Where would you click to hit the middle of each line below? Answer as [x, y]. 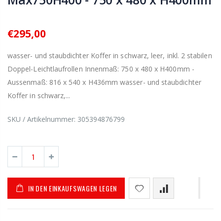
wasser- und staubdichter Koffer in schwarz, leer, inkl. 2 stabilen [110, 56]
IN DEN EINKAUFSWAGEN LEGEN [73, 188]
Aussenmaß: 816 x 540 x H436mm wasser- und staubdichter [104, 82]
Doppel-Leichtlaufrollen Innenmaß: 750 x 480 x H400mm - [101, 69]
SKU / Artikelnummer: [42, 119]
